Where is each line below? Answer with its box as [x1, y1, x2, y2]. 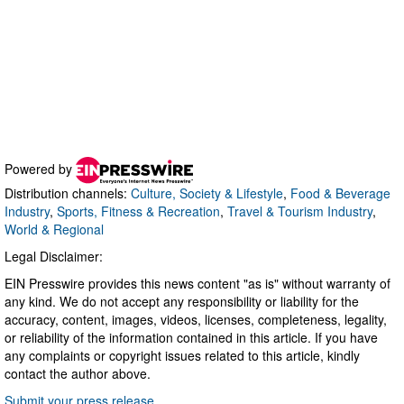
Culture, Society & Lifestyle [131, 184, 283, 203]
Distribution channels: [5, 184, 131, 203]
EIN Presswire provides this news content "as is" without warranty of [5, 274, 390, 293]
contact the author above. [5, 364, 151, 383]
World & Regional [5, 220, 104, 239]
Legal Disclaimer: [5, 247, 103, 266]
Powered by [5, 160, 76, 179]
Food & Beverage [290, 184, 390, 203]
